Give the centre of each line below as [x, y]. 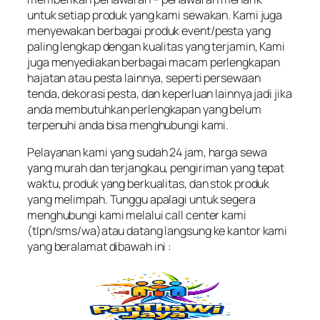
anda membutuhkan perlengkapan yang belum [144, 109]
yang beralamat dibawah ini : [100, 246]
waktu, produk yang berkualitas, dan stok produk [149, 183]
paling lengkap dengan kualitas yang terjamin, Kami [156, 46]
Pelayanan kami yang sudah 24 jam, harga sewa [147, 152]
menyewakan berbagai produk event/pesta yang [149, 30]
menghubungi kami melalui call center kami [137, 215]
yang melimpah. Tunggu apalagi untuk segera [141, 199]
